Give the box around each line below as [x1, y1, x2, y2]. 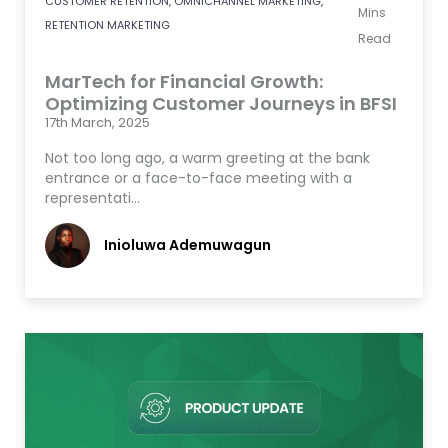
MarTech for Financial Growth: [45, 69, 323, 95]
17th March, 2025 [45, 113, 150, 133]
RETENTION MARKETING [45, 17, 170, 34]
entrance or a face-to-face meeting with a [45, 168, 352, 189]
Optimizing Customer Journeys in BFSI [45, 91, 397, 117]
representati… [45, 188, 140, 209]
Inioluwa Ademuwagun [104, 234, 271, 255]
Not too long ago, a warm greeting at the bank [45, 148, 370, 169]
